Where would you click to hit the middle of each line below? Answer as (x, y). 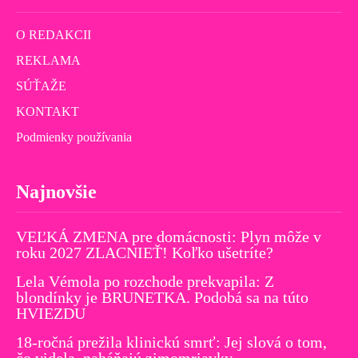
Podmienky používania (74, 137)
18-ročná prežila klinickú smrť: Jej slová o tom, (171, 342)
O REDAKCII (54, 34)
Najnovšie (56, 191)
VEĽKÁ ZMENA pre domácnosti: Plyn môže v (169, 236)
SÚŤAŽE (41, 86)
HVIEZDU (51, 313)
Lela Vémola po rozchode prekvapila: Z (145, 281)
